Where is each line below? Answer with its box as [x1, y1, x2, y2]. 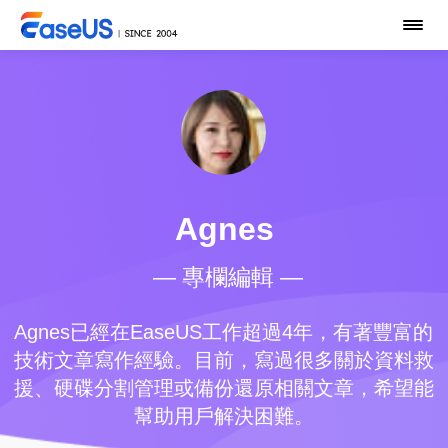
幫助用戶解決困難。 [133, 405, 314, 428]
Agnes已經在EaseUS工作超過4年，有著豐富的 [14, 321, 434, 344]
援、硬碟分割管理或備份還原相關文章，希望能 [13, 377, 434, 400]
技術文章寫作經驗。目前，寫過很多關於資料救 [13, 349, 434, 372]
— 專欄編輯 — [153, 265, 304, 291]
